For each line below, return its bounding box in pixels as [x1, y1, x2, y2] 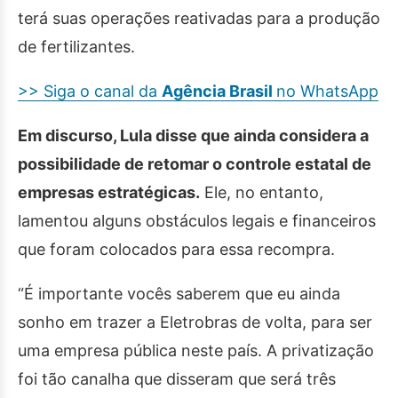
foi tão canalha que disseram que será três [18, 370, 336, 388]
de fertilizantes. [18, 37, 135, 56]
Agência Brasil [162, 82, 276, 100]
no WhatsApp [276, 82, 378, 100]
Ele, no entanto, [200, 183, 323, 202]
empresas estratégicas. [18, 183, 200, 202]
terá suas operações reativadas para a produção [18, 9, 380, 28]
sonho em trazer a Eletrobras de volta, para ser [18, 313, 372, 331]
